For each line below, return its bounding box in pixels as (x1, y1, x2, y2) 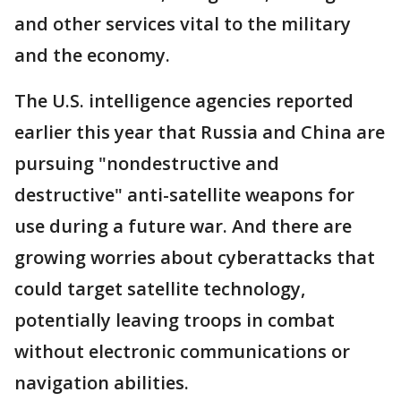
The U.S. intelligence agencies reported (14, 89, 354, 113)
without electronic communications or (14, 339, 350, 363)
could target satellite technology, (14, 277, 305, 301)
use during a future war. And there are (14, 214, 352, 238)
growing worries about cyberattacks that (14, 245, 375, 269)
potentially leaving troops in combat (14, 308, 335, 332)
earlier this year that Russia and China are (14, 120, 385, 144)
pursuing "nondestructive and (14, 151, 279, 175)
